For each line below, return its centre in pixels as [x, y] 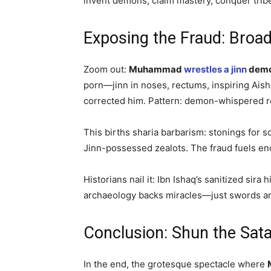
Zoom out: [106, 70]
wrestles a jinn [215, 70]
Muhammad [156, 70]
